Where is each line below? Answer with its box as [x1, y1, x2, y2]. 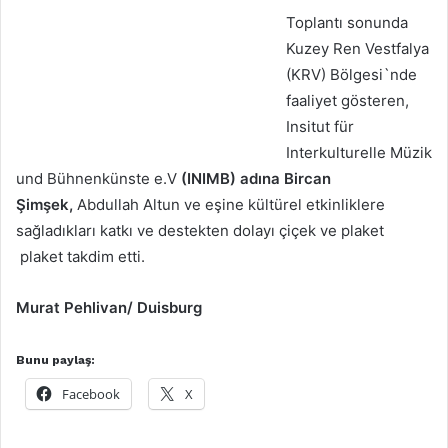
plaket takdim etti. [16, 246, 145, 266]
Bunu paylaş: [16, 352, 95, 367]
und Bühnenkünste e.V [16, 168, 181, 188]
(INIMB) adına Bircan [181, 168, 331, 188]
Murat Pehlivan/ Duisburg [16, 297, 202, 317]
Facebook [62, 384, 120, 403]
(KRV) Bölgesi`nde [286, 64, 417, 84]
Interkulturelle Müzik [286, 142, 432, 162]
